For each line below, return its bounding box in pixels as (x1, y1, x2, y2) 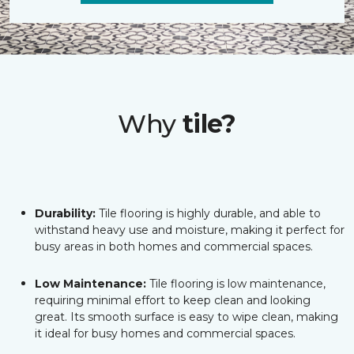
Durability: (35, 206, 96, 220)
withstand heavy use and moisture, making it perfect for (35, 223, 345, 237)
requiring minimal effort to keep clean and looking (35, 293, 311, 307)
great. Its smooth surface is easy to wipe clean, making (35, 310, 338, 324)
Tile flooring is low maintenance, (146, 277, 326, 291)
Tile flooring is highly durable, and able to (96, 206, 321, 220)
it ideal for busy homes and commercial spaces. (35, 326, 296, 341)
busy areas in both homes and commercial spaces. (35, 239, 313, 254)
